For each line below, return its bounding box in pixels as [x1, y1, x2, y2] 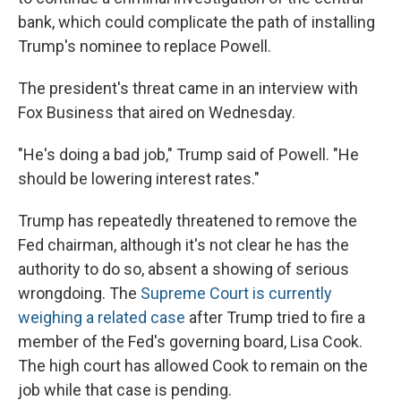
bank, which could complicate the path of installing [18, 13, 375, 31]
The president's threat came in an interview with [18, 79, 358, 98]
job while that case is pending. [18, 380, 232, 399]
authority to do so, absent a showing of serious [18, 260, 349, 278]
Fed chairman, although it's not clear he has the [18, 235, 349, 254]
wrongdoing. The [18, 284, 141, 303]
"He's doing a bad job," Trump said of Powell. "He [18, 145, 359, 164]
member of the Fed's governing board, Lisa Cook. [18, 332, 363, 351]
